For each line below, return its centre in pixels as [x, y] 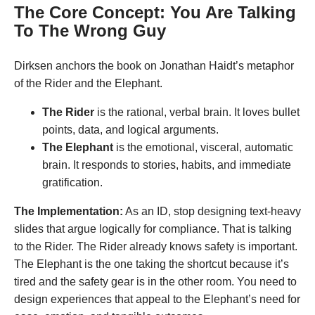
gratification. [72, 182]
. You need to [264, 281]
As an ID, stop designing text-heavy [212, 211]
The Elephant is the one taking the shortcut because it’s [152, 264]
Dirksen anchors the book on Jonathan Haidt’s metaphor [154, 65]
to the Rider [43, 246]
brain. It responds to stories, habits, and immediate [167, 165]
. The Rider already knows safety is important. [184, 246]
